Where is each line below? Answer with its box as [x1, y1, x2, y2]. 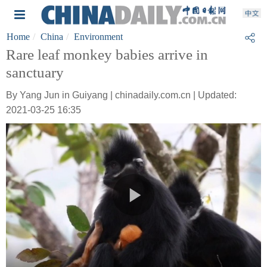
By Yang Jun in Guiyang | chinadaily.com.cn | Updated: [6, 90, 237, 100]
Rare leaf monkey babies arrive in [6, 46, 208, 63]
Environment [74, 32, 123, 42]
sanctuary [6, 64, 64, 80]
